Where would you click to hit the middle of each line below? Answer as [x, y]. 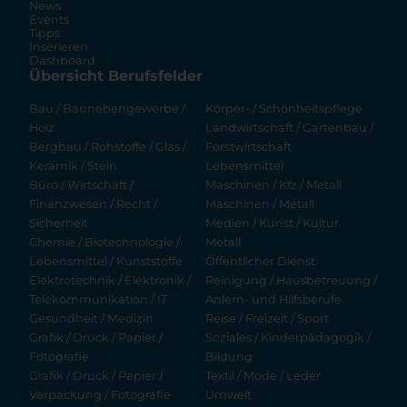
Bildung [229, 357]
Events [49, 20]
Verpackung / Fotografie [100, 395]
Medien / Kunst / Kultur [273, 223]
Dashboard [62, 61]
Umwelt [229, 395]
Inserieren [59, 47]
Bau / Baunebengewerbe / [107, 109]
